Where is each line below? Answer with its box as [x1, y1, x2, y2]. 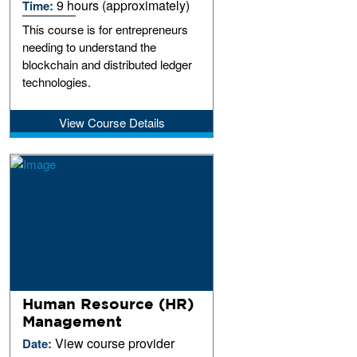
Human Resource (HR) [22, 294, 194, 312]
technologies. [22, 73, 92, 90]
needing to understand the [22, 37, 157, 55]
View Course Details [58, 113, 165, 131]
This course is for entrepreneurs [22, 20, 189, 37]
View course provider [55, 333, 175, 352]
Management [22, 312, 123, 330]
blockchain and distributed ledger [22, 55, 193, 73]
